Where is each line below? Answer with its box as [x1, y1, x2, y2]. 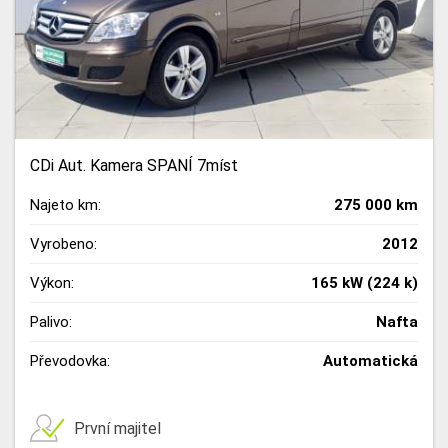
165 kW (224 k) [311, 274, 418, 292]
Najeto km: [30, 196, 101, 214]
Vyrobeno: [30, 235, 97, 253]
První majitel [74, 418, 161, 438]
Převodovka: [30, 352, 110, 370]
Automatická [323, 352, 418, 370]
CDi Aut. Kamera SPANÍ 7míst [30, 156, 238, 175]
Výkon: [30, 274, 74, 292]
